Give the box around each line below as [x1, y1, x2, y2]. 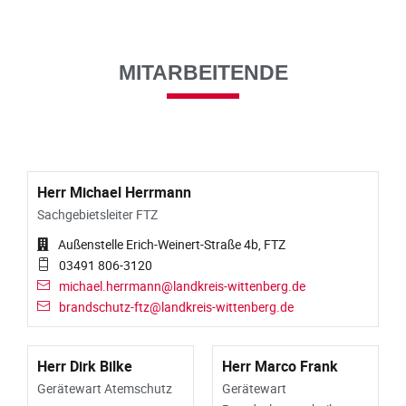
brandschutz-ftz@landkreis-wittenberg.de [59, 298, 294, 316]
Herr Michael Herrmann [37, 182, 191, 203]
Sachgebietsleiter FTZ [37, 206, 158, 224]
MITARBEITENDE [118, 61, 288, 85]
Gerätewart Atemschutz [37, 380, 172, 398]
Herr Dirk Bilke [37, 356, 132, 377]
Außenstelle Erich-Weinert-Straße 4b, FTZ [58, 236, 285, 254]
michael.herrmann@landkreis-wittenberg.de [59, 277, 305, 295]
